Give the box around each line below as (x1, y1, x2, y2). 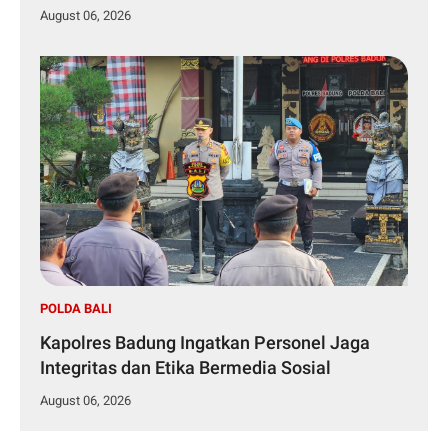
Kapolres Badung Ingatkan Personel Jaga (40, 332, 370, 354)
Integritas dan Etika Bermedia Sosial (40, 357, 331, 379)
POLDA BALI (40, 301, 112, 317)
